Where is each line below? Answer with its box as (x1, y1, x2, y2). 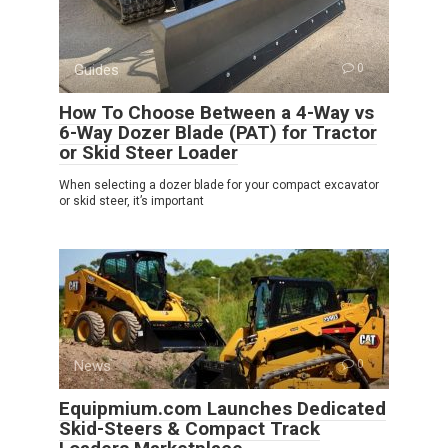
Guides (74, 61, 119, 80)
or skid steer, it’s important (59, 194, 204, 209)
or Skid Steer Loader (59, 141, 238, 165)
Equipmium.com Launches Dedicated (59, 397, 386, 421)
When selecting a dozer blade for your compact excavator (59, 178, 379, 193)
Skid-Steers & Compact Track (59, 417, 320, 441)
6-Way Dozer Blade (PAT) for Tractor (59, 121, 377, 145)
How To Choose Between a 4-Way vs (59, 101, 374, 125)
